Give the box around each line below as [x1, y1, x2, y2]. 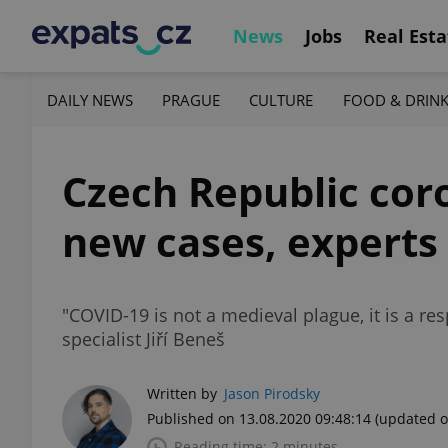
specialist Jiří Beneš [62, 327, 225, 351]
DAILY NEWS [47, 89, 133, 110]
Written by [147, 384, 217, 403]
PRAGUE [162, 89, 221, 110]
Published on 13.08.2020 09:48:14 [147, 409, 371, 428]
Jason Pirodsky [224, 384, 320, 403]
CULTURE [249, 89, 314, 110]
